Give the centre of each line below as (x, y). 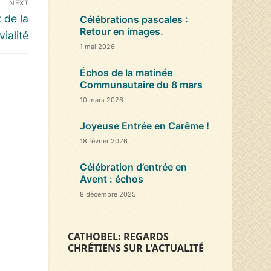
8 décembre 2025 (108, 194)
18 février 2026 (104, 141)
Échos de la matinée (126, 72)
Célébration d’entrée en (133, 167)
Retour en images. (122, 31)
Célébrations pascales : (134, 19)
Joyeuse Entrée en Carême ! (145, 126)
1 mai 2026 (97, 46)
